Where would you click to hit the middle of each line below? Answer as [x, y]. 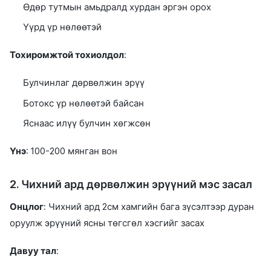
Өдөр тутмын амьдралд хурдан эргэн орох [117, 7]
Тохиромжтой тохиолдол [67, 55]
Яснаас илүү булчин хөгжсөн [87, 124]
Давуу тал [33, 251]
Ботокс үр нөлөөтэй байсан [84, 103]
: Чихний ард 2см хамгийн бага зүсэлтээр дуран [149, 207]
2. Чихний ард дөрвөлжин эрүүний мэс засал [131, 184]
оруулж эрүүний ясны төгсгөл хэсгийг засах [107, 223]
